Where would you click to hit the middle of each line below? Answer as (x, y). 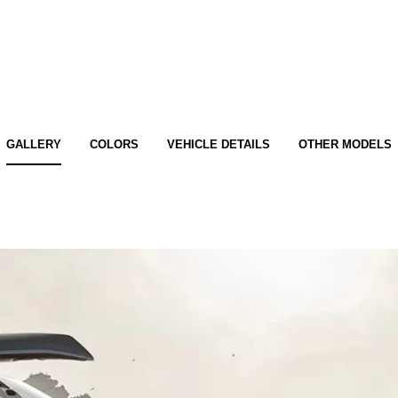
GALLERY (34, 144)
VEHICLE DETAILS (219, 144)
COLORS (114, 144)
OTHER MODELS (345, 144)
